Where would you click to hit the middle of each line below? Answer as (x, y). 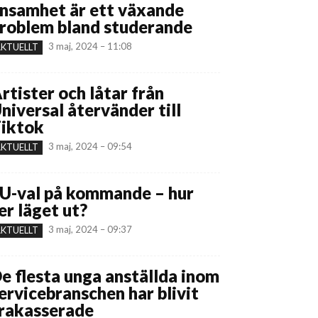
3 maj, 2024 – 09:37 (90, 229)
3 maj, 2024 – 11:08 (90, 46)
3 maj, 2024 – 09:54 (90, 146)
